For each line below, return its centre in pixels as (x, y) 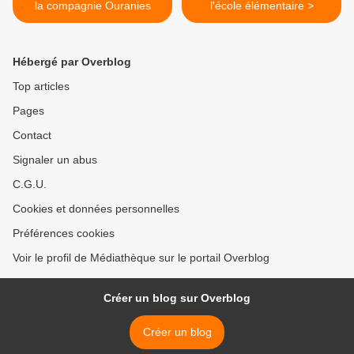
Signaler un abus (55, 160)
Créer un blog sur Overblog (177, 298)
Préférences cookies (64, 233)
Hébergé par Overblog (72, 62)
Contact (32, 136)
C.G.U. (30, 185)
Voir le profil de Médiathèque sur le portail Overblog (141, 258)
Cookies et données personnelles (96, 209)
